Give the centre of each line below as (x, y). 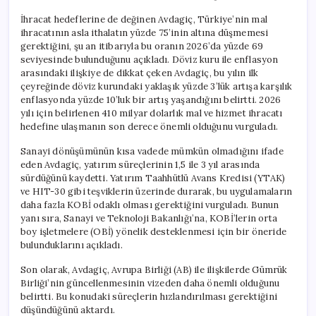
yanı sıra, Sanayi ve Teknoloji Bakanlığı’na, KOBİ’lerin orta (149, 218)
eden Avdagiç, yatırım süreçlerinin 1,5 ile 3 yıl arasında (140, 164)
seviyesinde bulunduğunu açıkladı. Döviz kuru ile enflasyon (150, 59)
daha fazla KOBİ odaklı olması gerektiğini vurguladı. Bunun (150, 205)
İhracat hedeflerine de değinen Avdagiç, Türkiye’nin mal (144, 19)
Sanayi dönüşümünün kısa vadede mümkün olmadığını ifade (152, 151)
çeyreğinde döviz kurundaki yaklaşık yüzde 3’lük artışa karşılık (157, 86)
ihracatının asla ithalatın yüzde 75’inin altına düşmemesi (145, 32)
